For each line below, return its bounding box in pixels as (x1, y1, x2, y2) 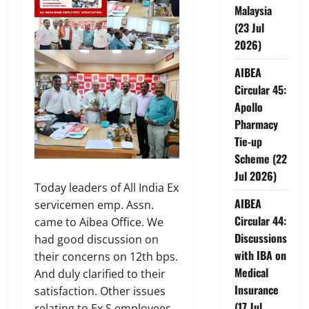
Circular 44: (234, 212, 286, 229)
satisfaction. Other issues (34, 283, 166, 299)
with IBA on (234, 246, 286, 263)
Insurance (234, 281, 279, 298)
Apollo (234, 98, 263, 115)
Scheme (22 (234, 150, 287, 167)
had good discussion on (34, 231, 159, 247)
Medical (234, 263, 268, 281)
